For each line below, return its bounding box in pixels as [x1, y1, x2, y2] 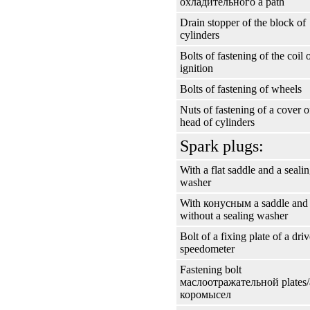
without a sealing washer [180, 210, 288, 221]
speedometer [180, 243, 235, 255]
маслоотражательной [180, 276, 279, 288]
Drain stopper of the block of [180, 17, 306, 28]
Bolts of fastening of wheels [180, 83, 302, 95]
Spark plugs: [180, 137, 264, 155]
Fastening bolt [180, 264, 241, 275]
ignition [180, 62, 213, 74]
